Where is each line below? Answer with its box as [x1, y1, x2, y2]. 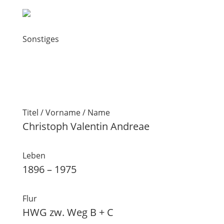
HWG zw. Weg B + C [22, 205, 113, 219]
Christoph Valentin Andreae [22, 119, 149, 133]
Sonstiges [22, 33, 59, 44]
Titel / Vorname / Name [22, 107, 110, 118]
